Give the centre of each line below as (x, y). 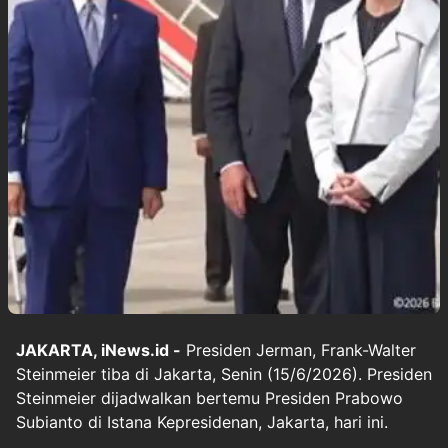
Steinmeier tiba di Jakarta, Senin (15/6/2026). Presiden (224, 374)
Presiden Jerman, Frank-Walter (298, 350)
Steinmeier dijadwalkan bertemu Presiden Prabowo (209, 398)
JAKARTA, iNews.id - (98, 350)
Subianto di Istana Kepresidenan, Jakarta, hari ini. (202, 422)
